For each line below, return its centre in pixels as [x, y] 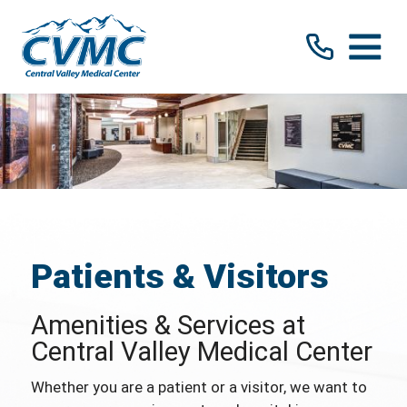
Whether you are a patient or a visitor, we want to [199, 387]
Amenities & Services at [168, 326]
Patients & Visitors [179, 277]
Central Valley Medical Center [201, 352]
